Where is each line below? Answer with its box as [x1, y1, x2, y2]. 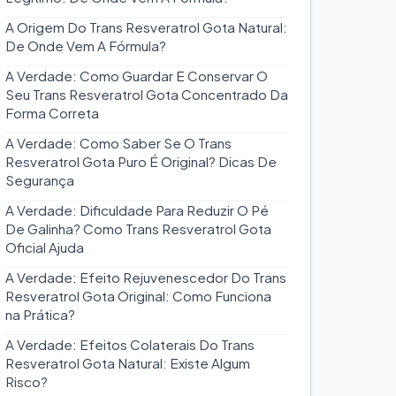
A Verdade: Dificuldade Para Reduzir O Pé [5, 202, 270, 218]
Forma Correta [5, 104, 100, 121]
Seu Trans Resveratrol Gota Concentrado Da [5, 86, 289, 103]
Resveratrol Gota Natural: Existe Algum [5, 354, 251, 371]
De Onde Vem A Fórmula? [5, 37, 167, 54]
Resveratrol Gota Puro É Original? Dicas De [5, 153, 278, 170]
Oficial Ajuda [5, 239, 85, 255]
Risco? [5, 373, 49, 390]
